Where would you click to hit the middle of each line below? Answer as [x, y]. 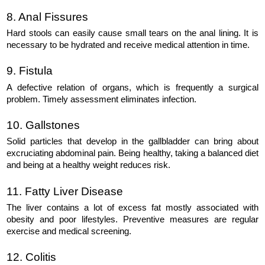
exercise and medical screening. [69, 231]
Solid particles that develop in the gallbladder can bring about [132, 142]
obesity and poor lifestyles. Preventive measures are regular [132, 219]
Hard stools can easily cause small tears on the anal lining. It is [132, 33]
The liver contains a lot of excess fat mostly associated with [132, 207]
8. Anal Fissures [48, 17]
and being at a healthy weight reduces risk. [89, 165]
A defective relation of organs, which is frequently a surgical [132, 87]
